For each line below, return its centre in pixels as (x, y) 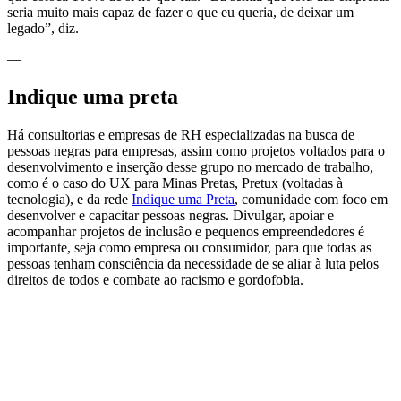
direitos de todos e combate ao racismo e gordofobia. (155, 280)
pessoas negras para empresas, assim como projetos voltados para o (196, 151)
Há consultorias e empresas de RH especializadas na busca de (181, 135)
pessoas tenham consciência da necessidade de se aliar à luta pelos (193, 264)
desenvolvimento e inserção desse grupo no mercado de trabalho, (190, 167)
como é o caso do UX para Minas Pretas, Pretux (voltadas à (175, 183)
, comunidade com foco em (311, 200)
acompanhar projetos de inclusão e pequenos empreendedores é (186, 232)
